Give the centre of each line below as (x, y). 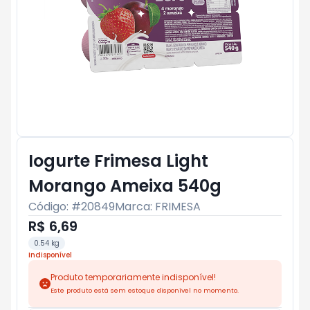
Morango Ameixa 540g (125, 186)
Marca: (135, 207)
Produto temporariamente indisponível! (133, 277)
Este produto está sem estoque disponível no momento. (145, 290)
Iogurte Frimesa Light (118, 161)
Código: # (55, 207)
